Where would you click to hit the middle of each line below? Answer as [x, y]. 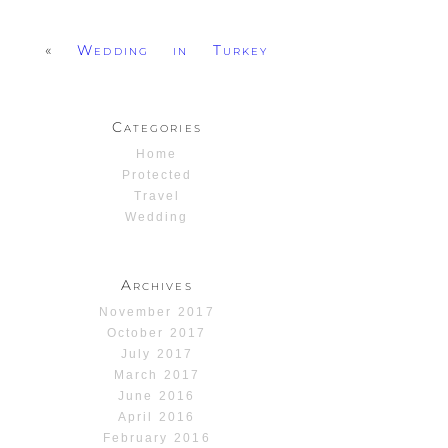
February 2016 [157, 438]
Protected [156, 175]
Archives [156, 285]
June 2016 [157, 396]
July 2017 [156, 354]
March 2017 [156, 375]
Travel [156, 196]
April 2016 [157, 417]
